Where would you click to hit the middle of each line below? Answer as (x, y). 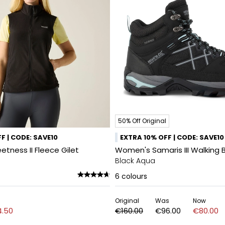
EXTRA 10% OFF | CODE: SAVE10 (172, 137)
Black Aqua (135, 161)
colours (134, 176)
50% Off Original (142, 121)
